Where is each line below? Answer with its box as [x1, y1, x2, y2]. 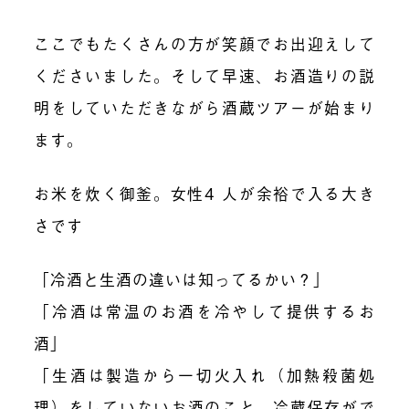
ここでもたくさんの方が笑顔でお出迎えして [34, 32, 375, 56]
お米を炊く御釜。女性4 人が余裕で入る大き [34, 182, 375, 205]
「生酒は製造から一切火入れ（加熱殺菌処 [34, 362, 375, 386]
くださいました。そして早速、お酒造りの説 [34, 64, 375, 88]
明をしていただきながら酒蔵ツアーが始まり [34, 96, 375, 120]
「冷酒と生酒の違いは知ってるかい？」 [34, 267, 330, 290]
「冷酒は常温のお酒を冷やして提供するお [34, 299, 375, 322]
